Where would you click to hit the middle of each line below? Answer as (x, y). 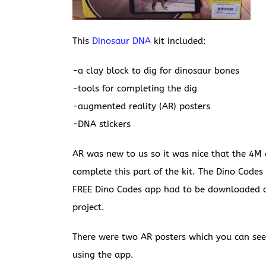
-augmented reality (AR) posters (141, 106)
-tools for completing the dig (135, 88)
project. (88, 207)
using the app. (103, 255)
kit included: (178, 41)
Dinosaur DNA (121, 41)
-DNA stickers (102, 124)
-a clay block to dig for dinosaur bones (156, 71)
